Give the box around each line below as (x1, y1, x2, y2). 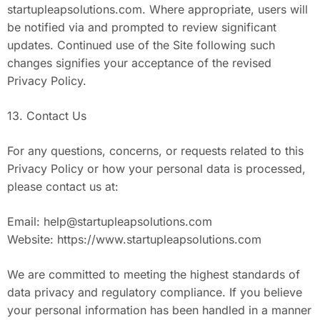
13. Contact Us (7, 109, 86, 123)
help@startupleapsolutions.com (44, 214, 212, 229)
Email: (7, 214, 44, 229)
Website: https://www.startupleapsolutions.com (7, 232, 261, 246)
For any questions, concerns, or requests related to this (7, 144, 304, 158)
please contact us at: (7, 179, 119, 194)
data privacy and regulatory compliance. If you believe (7, 285, 302, 299)
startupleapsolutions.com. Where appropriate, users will (7, 2, 308, 16)
